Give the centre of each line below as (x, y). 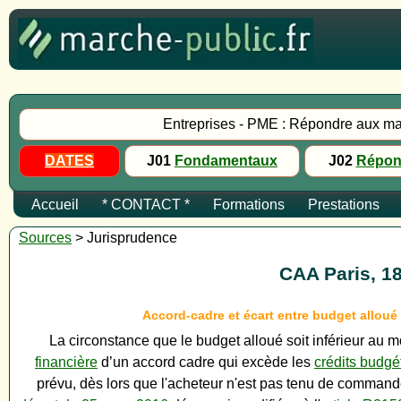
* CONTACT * (146, 205)
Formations (249, 205)
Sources (45, 238)
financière (66, 363)
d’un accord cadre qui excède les (206, 363)
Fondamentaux (226, 161)
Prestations (344, 205)
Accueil (55, 205)
